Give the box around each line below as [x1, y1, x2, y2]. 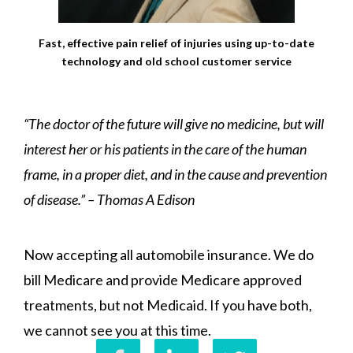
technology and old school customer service [61, 54, 292, 68]
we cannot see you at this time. [24, 321, 211, 339]
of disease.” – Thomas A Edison [24, 190, 195, 208]
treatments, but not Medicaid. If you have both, [24, 295, 312, 314]
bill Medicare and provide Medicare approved [24, 270, 302, 288]
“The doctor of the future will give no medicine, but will [24, 114, 324, 132]
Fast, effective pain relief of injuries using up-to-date [39, 35, 314, 50]
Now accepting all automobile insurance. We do [24, 245, 314, 263]
